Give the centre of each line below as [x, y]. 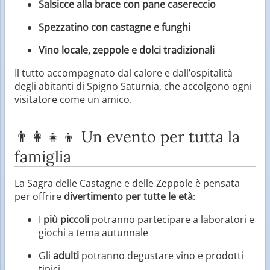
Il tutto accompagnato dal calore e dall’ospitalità [124, 73]
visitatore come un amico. [73, 99]
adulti [66, 255]
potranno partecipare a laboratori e [172, 219]
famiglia [43, 156]
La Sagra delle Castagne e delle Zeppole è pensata [127, 183]
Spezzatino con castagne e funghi [115, 27]
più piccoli [66, 219]
